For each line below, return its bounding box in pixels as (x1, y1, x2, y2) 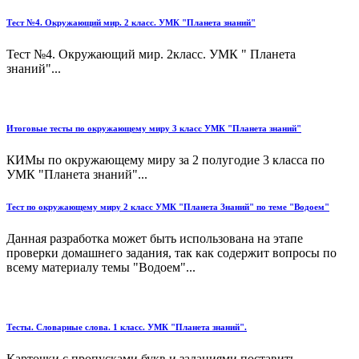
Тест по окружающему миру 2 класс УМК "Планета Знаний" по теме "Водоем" (6, 201, 329, 212)
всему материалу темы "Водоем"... (6, 260, 196, 274)
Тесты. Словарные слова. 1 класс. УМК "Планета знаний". (6, 321, 247, 332)
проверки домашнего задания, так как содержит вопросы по (6, 245, 337, 260)
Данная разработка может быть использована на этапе (6, 231, 303, 245)
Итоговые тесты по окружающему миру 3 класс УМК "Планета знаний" (6, 123, 301, 133)
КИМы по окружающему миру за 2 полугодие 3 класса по (6, 152, 325, 167)
